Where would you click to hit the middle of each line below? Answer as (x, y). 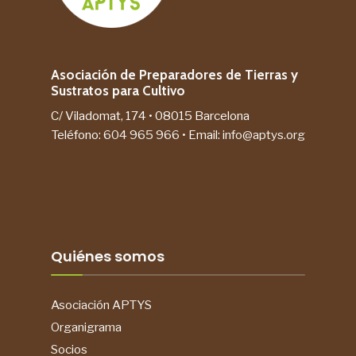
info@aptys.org (264, 135)
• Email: (201, 135)
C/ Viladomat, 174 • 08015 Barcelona (150, 116)
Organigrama (86, 327)
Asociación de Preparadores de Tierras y (174, 75)
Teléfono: (77, 135)
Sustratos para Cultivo (118, 91)
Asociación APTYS (101, 305)
